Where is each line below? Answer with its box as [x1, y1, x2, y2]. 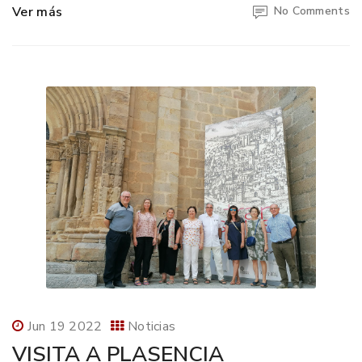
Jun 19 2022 [27, 318, 103, 336]
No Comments [273, 3, 350, 19]
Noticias [127, 318, 176, 336]
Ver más [12, 3, 63, 22]
